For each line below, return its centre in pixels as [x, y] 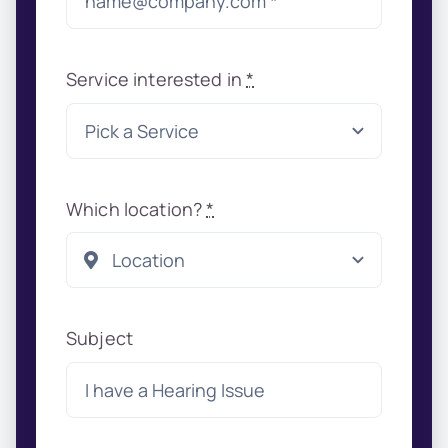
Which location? [136, 208]
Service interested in [156, 79]
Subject [99, 338]
